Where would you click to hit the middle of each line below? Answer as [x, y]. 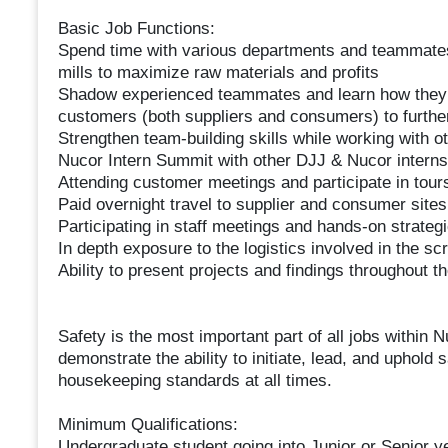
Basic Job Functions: [136, 29]
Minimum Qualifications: [147, 425]
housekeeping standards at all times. [194, 381]
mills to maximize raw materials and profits [218, 73]
